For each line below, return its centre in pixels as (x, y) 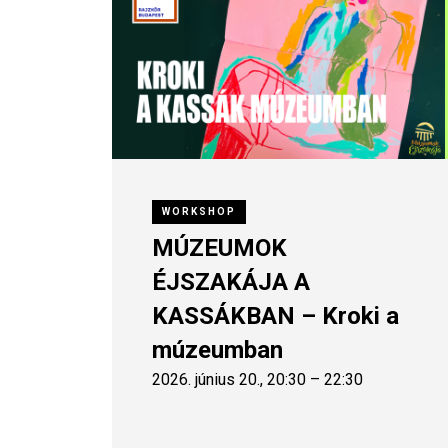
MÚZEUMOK (219, 247)
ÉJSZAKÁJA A (231, 281)
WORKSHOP (199, 211)
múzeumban (217, 349)
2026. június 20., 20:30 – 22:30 (257, 379)
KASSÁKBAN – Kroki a (275, 315)
